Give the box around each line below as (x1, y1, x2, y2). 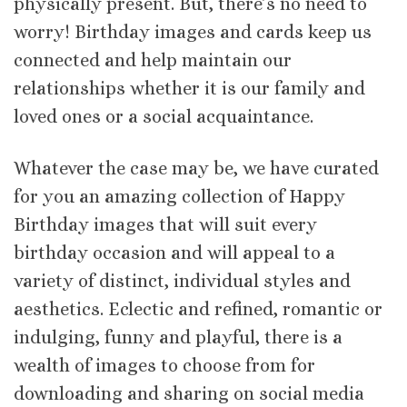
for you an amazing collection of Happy (14, 185, 345, 207)
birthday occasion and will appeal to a (14, 242, 335, 263)
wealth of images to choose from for (14, 354, 315, 376)
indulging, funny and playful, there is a (14, 326, 342, 348)
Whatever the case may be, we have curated (14, 157, 379, 179)
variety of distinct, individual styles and (14, 270, 351, 292)
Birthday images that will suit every (14, 213, 317, 235)
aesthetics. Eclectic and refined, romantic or (14, 298, 382, 320)
